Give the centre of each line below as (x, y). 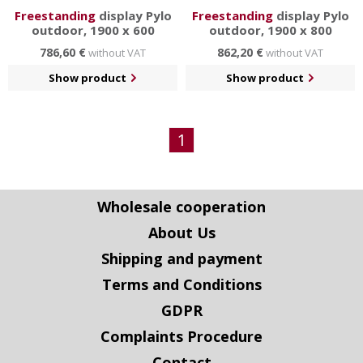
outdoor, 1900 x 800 (270, 30)
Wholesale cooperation (181, 207)
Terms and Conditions (181, 284)
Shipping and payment (181, 258)
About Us (181, 233)
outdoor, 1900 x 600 (93, 30)
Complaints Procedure (181, 336)
